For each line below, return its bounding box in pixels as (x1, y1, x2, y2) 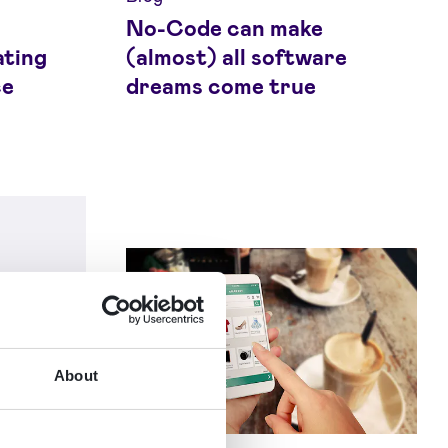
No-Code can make (126, 14, 324, 41)
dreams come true (126, 72, 317, 99)
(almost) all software (126, 43, 348, 70)
